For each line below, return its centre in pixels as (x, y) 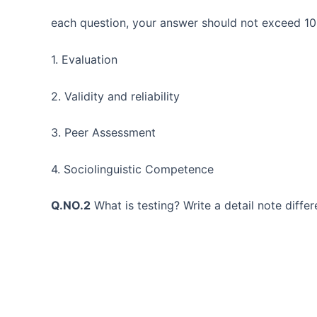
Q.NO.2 (71, 206)
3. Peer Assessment (103, 133)
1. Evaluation (84, 59)
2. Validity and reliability (115, 96)
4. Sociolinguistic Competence (132, 169)
